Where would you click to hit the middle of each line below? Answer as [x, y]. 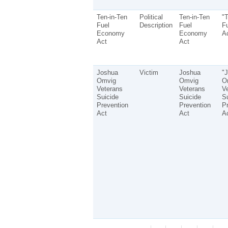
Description [156, 25]
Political [151, 17]
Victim [149, 72]
